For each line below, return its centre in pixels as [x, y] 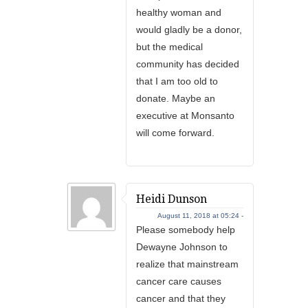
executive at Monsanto [185, 115]
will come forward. [175, 133]
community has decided [188, 64]
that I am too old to [177, 81]
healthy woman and [179, 12]
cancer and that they [181, 298]
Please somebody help [186, 230]
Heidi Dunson [172, 199]
